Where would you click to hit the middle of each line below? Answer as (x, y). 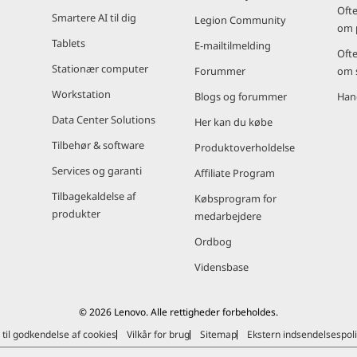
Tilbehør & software (98, 145)
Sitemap (218, 334)
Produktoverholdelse (245, 147)
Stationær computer (100, 69)
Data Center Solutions (104, 120)
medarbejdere (228, 216)
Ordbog (213, 241)
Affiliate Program (235, 173)
